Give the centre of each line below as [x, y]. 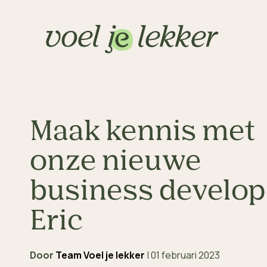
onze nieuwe [116, 162]
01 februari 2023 [185, 255]
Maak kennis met [143, 132]
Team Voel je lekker [100, 255]
